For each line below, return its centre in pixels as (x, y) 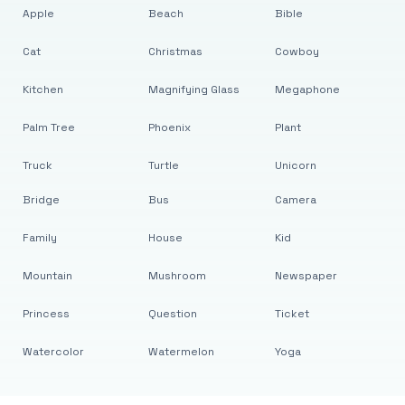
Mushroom (178, 276)
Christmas (176, 52)
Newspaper (306, 276)
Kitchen (42, 89)
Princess (46, 314)
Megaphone (307, 89)
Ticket (292, 314)
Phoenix (170, 127)
